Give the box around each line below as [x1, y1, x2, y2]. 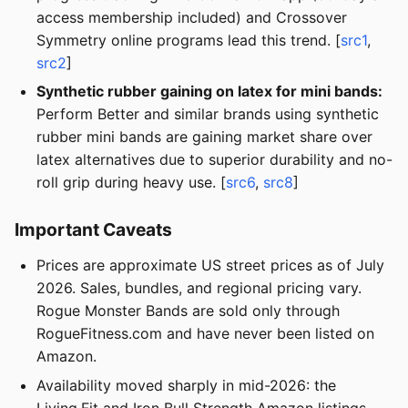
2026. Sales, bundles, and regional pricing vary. [36, 279, 362, 298]
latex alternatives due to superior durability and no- [36, 150, 393, 169]
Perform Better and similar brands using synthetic [36, 105, 379, 124]
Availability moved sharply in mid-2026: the [36, 375, 336, 394]
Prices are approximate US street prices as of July [36, 256, 384, 275]
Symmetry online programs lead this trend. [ [36, 31, 341, 49]
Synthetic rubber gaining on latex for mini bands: [36, 82, 382, 101]
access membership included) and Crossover [36, 8, 347, 26]
